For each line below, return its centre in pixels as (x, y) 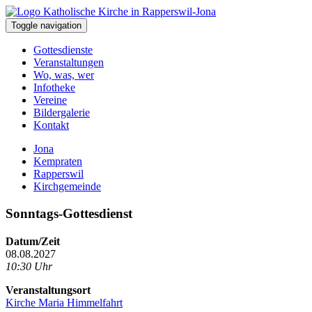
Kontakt (51, 125)
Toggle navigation (46, 25)
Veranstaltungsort (48, 290)
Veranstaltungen (69, 62)
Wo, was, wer (64, 75)
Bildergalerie (62, 112)
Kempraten (58, 161)
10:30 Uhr (29, 266)
